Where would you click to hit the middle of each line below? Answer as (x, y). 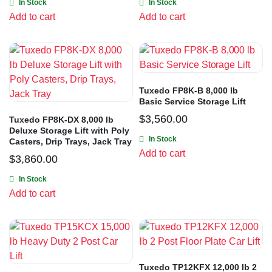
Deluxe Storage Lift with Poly (69, 131)
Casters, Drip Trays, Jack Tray (70, 142)
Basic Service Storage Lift (192, 102)
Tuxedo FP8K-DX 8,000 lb (61, 120)
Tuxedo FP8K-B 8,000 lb (189, 91)
